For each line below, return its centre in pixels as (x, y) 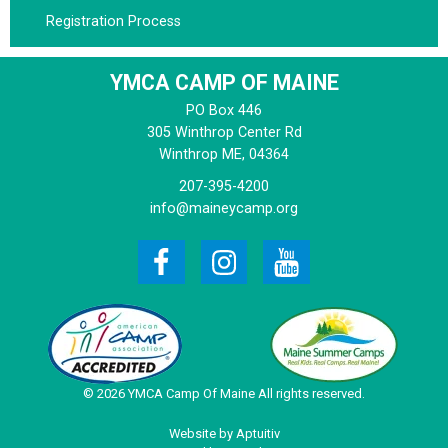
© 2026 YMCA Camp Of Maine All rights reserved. (224, 393)
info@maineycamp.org (224, 208)
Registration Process (113, 21)
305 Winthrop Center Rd (224, 132)
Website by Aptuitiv (224, 433)
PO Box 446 (224, 110)
